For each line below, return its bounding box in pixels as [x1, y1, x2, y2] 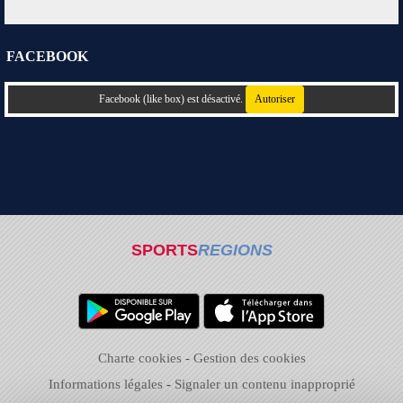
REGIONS [197, 241, 273, 259]
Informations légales [48, 377, 163, 391]
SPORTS [130, 241, 198, 259]
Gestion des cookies [193, 351, 306, 365]
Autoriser [255, 92, 295, 105]
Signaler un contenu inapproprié [174, 377, 355, 391]
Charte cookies [97, 351, 182, 365]
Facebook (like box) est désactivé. [99, 92, 246, 105]
